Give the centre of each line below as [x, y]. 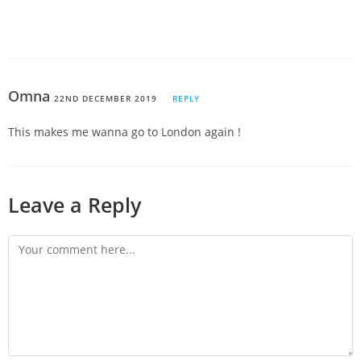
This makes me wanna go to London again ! [124, 132]
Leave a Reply [75, 205]
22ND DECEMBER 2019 [106, 98]
